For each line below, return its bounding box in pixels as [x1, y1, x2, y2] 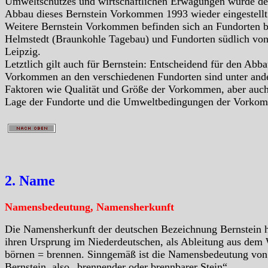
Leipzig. [5, 45, 41, 58]
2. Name [5, 173, 55, 189]
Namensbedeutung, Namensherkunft [5, 201, 174, 214]
